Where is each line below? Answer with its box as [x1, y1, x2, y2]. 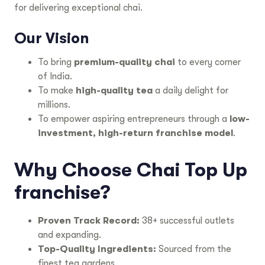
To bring [38, 56, 74, 67]
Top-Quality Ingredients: [38, 243, 156, 254]
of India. [38, 70, 72, 82]
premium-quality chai [74, 56, 175, 67]
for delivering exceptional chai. [14, 2, 143, 14]
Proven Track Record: [38, 215, 140, 226]
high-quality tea [76, 85, 153, 96]
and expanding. [38, 229, 101, 240]
